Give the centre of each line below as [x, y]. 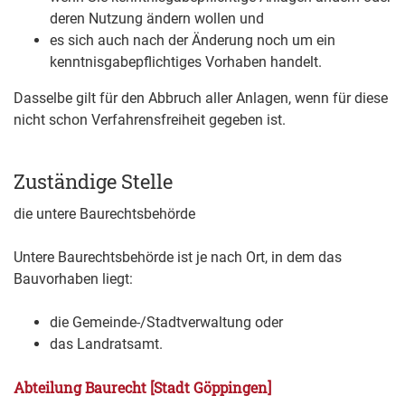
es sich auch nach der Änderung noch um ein [193, 41]
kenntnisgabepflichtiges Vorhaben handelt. [186, 62]
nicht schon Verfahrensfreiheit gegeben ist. [150, 120]
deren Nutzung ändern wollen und [157, 19]
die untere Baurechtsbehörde [104, 214]
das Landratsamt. [106, 344]
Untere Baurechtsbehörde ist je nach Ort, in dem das [178, 258]
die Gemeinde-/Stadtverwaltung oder [166, 323]
